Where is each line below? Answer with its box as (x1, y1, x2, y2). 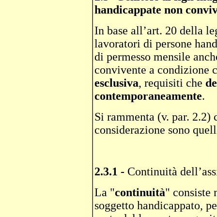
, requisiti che (139, 77, 205, 89)
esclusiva (94, 77, 139, 89)
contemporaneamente (94, 90, 202, 102)
